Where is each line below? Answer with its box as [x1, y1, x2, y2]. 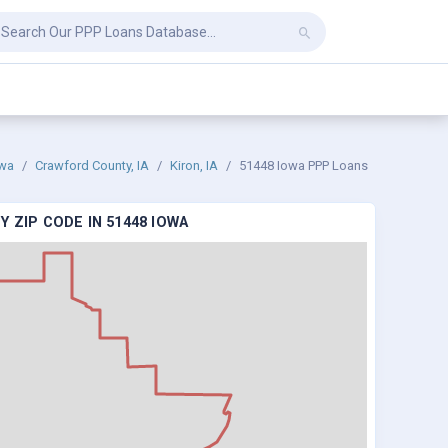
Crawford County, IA [35, 158, 149, 173]
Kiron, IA [170, 158, 218, 173]
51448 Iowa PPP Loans [239, 158, 368, 173]
